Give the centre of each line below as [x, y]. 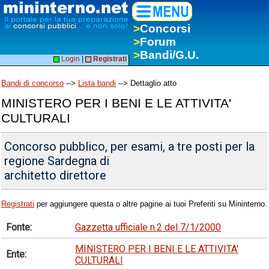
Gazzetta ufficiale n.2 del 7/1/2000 [148, 227]
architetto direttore [56, 176]
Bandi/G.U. [169, 55]
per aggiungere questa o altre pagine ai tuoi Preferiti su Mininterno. [151, 204]
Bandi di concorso [32, 83]
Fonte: [19, 227]
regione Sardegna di [57, 161]
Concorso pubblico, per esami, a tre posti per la [130, 147]
